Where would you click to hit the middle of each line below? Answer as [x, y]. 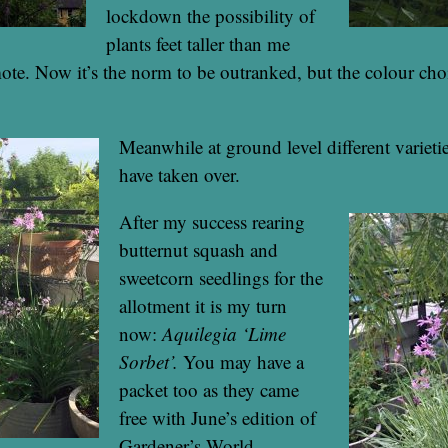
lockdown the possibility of [210, 15]
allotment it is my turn [203, 305]
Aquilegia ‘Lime [224, 333]
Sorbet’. [151, 361]
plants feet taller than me [198, 43]
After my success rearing [212, 221]
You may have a [243, 361]
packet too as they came [209, 389]
